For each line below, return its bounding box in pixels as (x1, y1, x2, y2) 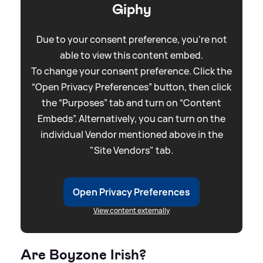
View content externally (93, 205, 170, 215)
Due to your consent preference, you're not (36, 32, 227, 46)
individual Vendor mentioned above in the (40, 127, 223, 141)
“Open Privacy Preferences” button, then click (32, 80, 231, 93)
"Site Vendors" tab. (90, 143, 173, 157)
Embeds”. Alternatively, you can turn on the (38, 112, 225, 125)
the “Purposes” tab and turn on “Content (42, 96, 221, 109)
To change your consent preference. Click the (31, 64, 232, 77)
